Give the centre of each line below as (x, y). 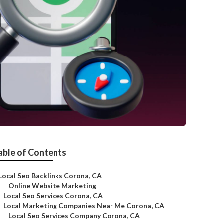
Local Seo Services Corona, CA (53, 195)
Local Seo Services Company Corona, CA (74, 215)
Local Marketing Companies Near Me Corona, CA (84, 205)
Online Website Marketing (52, 186)
